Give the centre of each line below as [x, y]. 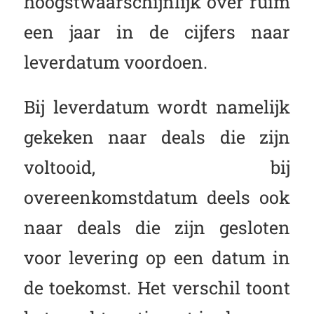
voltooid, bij [157, 167]
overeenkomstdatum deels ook [157, 197]
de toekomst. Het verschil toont [157, 288]
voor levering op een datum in [157, 258]
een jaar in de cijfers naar [157, 31]
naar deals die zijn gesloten [157, 227]
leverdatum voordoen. [115, 61]
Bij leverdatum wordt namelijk [157, 107]
